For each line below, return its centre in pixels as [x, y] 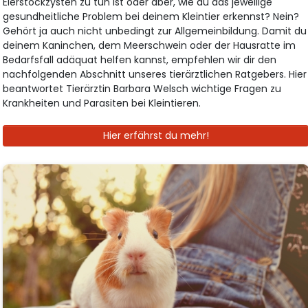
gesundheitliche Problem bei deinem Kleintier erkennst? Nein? [151, 16]
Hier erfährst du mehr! [156, 135]
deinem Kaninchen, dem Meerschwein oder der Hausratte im [150, 45]
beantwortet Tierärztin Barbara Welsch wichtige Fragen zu [142, 88]
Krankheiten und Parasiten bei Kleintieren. [102, 103]
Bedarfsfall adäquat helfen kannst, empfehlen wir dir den [140, 59]
